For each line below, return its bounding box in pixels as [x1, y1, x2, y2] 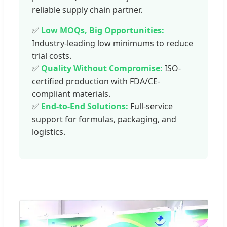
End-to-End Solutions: [41, 101, 128, 112]
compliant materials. [32, 88, 110, 100]
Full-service [128, 101, 173, 112]
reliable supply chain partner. [32, 4, 142, 16]
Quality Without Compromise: [41, 63, 163, 74]
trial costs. [32, 50, 71, 62]
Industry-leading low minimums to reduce [32, 37, 193, 49]
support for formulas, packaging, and [32, 113, 176, 125]
